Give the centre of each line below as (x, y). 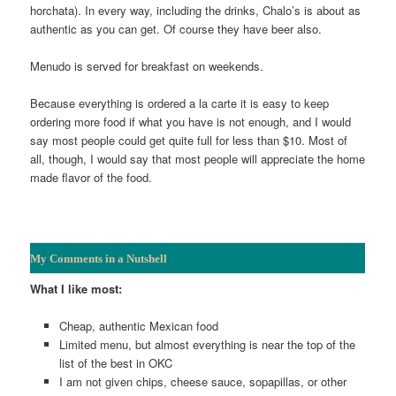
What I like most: (76, 289)
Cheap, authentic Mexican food (138, 326)
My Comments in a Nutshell (99, 259)
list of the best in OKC (115, 363)
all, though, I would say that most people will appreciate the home (198, 158)
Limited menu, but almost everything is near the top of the (207, 345)
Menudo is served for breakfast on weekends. (147, 65)
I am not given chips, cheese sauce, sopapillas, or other (202, 382)
